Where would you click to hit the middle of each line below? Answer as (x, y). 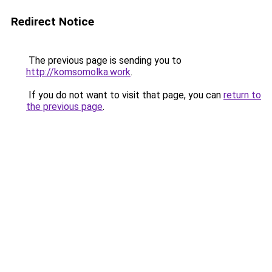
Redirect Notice (53, 22)
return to (242, 95)
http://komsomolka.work (78, 72)
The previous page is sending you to (104, 60)
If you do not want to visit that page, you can (125, 95)
